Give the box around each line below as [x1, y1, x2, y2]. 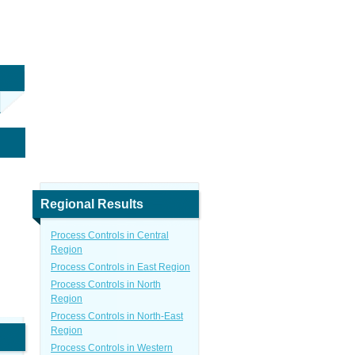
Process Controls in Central [51, 230, 169, 241]
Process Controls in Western [51, 342, 173, 353]
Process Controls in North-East [51, 311, 183, 322]
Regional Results [40, 197, 143, 211]
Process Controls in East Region [51, 261, 190, 273]
